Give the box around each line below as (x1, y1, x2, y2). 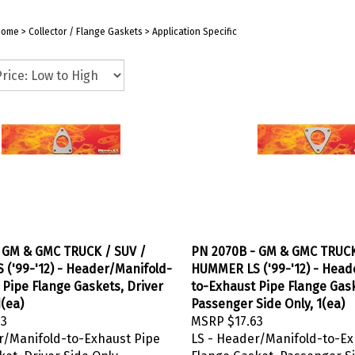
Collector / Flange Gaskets (29, 26, 143, 37)
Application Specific (152, 26, 237, 37)
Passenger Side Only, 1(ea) (191, 292, 345, 307)
